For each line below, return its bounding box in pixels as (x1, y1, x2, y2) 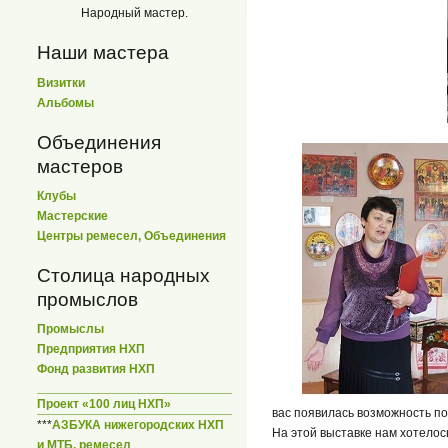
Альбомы (37, 95, 94, 110)
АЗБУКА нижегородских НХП (52, 418, 224, 433)
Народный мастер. (81, 6, 188, 21)
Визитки (37, 75, 85, 90)
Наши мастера (37, 42, 169, 64)
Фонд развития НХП (37, 361, 155, 376)
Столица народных (37, 264, 210, 286)
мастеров (37, 155, 123, 177)
